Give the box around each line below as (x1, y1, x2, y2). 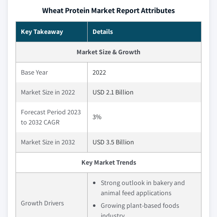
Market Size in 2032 (21, 137, 75, 146)
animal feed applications (101, 188, 171, 197)
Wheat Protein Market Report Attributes (42, 5, 175, 15)
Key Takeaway (21, 27, 63, 36)
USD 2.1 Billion (93, 87, 134, 96)
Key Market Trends (81, 157, 136, 167)
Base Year (21, 67, 48, 77)
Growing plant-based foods (101, 201, 179, 210)
